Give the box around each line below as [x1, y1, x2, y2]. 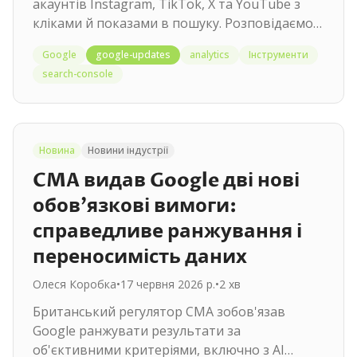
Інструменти [249, 48, 308, 61]
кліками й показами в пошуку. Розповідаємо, [33, 14, 316, 32]
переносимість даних [33, 244, 247, 270]
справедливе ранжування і [33, 218, 302, 245]
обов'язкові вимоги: [33, 193, 237, 219]
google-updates [96, 48, 171, 61]
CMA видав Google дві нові [33, 167, 300, 194]
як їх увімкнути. [33, 33, 128, 51]
